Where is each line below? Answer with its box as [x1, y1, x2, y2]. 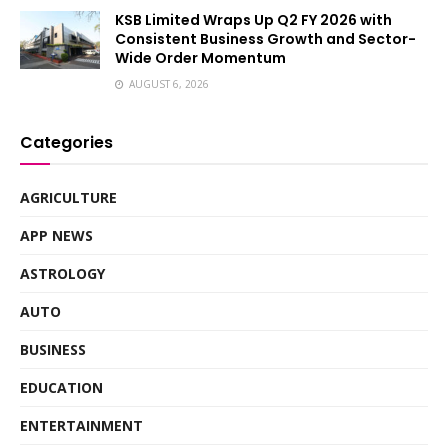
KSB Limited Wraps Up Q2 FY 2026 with [115, 10, 392, 31]
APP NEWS [20, 226, 93, 246]
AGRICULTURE [20, 188, 117, 208]
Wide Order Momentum [115, 48, 286, 69]
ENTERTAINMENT [20, 416, 143, 436]
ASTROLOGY [20, 264, 105, 284]
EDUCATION [20, 378, 103, 398]
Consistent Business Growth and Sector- [115, 29, 416, 50]
